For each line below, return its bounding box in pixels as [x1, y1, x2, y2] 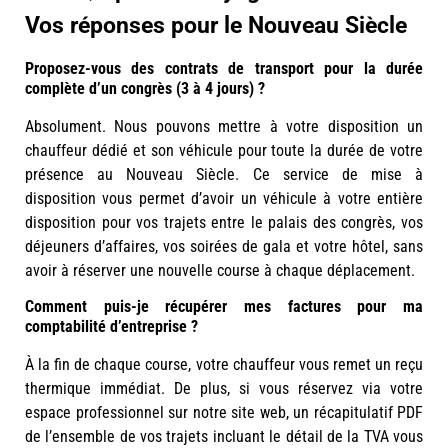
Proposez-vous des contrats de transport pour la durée [25, 59, 423, 79]
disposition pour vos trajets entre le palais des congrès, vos [25, 213, 423, 233]
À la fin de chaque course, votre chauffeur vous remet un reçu [25, 355, 423, 375]
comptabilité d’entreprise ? [25, 317, 198, 337]
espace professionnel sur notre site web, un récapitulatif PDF [25, 403, 423, 423]
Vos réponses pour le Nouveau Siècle [25, 12, 407, 40]
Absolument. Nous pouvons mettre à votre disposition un [25, 117, 423, 137]
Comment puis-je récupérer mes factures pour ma [25, 297, 423, 317]
